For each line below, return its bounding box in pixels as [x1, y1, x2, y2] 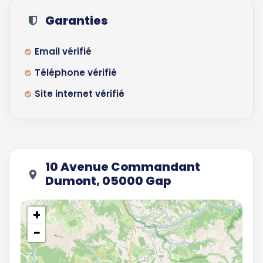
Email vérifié [35, 45, 92, 58]
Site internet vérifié [35, 87, 124, 100]
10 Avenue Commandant [45, 159, 200, 175]
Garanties [45, 12, 108, 29]
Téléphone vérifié [35, 66, 117, 79]
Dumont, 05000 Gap [45, 173, 171, 189]
